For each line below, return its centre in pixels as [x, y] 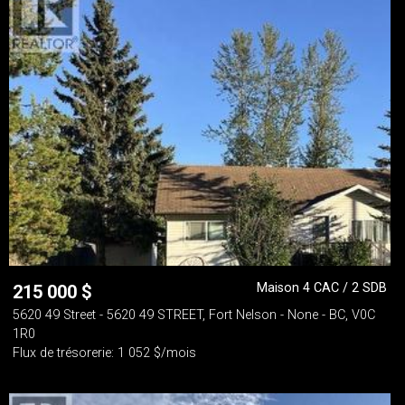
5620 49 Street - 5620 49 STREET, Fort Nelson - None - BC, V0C [194, 315]
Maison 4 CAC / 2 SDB [322, 288]
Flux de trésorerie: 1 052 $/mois [104, 353]
